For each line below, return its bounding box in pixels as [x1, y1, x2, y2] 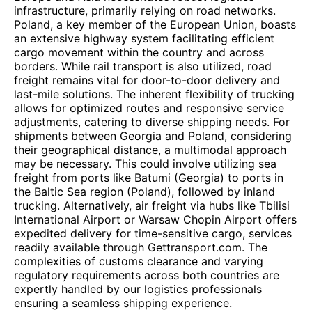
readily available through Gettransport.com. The [14, 240, 267, 254]
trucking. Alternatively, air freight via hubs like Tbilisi [14, 198, 290, 212]
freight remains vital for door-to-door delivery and [14, 73, 280, 87]
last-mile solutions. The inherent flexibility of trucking [14, 87, 295, 101]
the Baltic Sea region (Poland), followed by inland [14, 185, 275, 198]
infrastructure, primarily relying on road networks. [14, 3, 276, 17]
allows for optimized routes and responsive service [14, 101, 284, 115]
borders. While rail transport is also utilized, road [14, 59, 272, 73]
